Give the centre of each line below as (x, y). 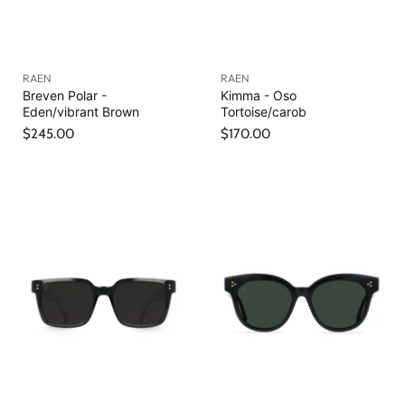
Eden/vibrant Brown (81, 112)
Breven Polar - (65, 96)
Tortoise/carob (264, 112)
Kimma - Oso (259, 96)
